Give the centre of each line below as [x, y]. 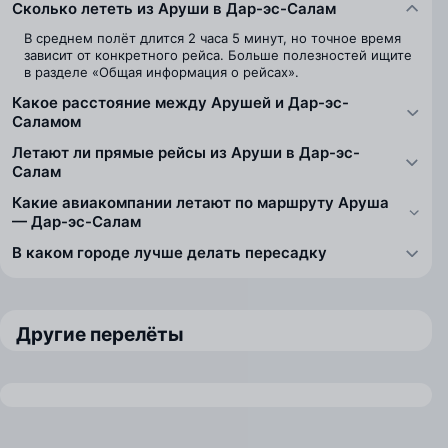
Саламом [46, 121]
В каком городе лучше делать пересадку [169, 252]
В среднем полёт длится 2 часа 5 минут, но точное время [212, 38]
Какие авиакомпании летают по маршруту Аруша [200, 202]
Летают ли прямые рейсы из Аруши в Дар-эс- [186, 152]
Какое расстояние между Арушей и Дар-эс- [180, 102]
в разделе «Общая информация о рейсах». [161, 72]
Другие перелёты [100, 334]
